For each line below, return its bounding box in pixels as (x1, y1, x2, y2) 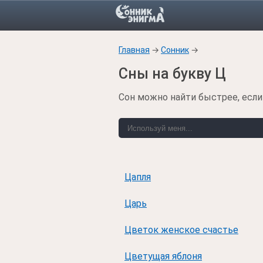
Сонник (161, 45, 189, 55)
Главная (119, 45, 150, 55)
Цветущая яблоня (124, 251, 202, 262)
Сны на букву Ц (119, 65, 226, 82)
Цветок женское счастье (124, 224, 238, 235)
